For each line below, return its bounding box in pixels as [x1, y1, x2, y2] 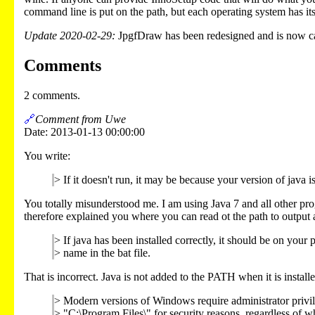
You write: [24, 149, 70, 162]
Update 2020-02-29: [24, 29, 115, 41]
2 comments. [24, 89, 80, 101]
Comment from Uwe [35, 112, 126, 125]
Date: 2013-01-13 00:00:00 [24, 125, 145, 138]
